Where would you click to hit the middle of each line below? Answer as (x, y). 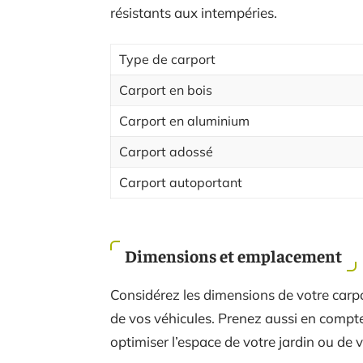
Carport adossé (166, 152)
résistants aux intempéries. (194, 13)
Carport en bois (166, 90)
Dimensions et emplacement (233, 256)
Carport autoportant (181, 182)
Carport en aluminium (184, 121)
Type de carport (167, 59)
